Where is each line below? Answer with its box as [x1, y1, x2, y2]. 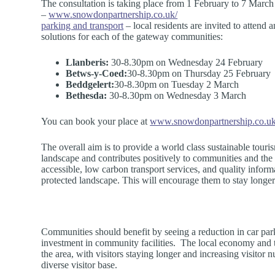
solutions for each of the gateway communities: [41, 31, 223, 42]
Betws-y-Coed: [66, 68, 128, 79]
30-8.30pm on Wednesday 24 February [109, 56, 263, 68]
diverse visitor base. [41, 259, 118, 270]
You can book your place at [41, 115, 150, 126]
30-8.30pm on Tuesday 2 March [114, 79, 239, 90]
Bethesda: [66, 90, 107, 101]
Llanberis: [66, 56, 109, 68]
